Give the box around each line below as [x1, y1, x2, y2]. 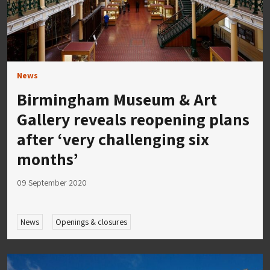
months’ [17, 148, 78, 171]
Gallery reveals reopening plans [17, 108, 250, 131]
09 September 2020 [17, 177, 87, 189]
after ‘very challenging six [17, 128, 209, 151]
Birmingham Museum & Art [17, 88, 217, 111]
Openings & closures [55, 216, 128, 228]
